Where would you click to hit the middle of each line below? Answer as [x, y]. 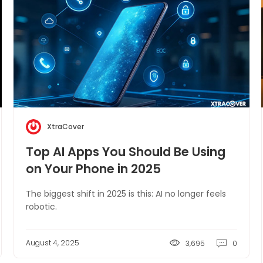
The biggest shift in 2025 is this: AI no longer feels [126, 194]
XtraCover [66, 127]
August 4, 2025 [53, 243]
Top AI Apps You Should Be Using [126, 152]
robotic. [42, 207]
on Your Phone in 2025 [94, 169]
